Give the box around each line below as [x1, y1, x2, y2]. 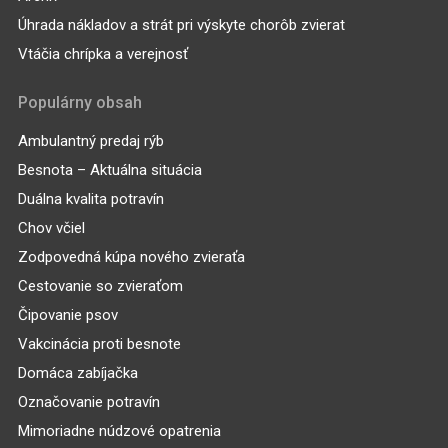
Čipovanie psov [17, 305, 118, 324]
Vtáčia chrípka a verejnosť [17, 45, 188, 64]
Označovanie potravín [17, 392, 160, 411]
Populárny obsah [17, 92, 142, 112]
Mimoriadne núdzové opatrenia [17, 421, 221, 440]
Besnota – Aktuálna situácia [17, 160, 202, 179]
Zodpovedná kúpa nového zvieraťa [17, 247, 245, 266]
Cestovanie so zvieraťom [17, 276, 183, 295]
